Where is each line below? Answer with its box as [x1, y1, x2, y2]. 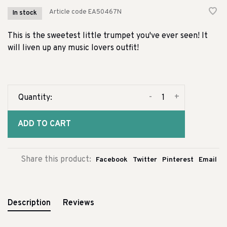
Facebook [96, 156, 128, 164]
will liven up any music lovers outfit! [8, 43, 139, 53]
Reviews [63, 198, 94, 208]
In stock [13, 9, 37, 17]
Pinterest [162, 156, 194, 164]
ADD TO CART [18, 119, 71, 129]
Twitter [133, 156, 157, 164]
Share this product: [21, 155, 91, 165]
